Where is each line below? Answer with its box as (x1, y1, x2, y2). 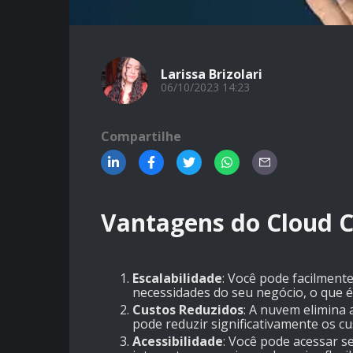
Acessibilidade (132, 333, 223, 351)
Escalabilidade (132, 269, 222, 288)
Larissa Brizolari (161, 65, 262, 83)
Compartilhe (101, 128, 181, 145)
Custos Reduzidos (132, 301, 243, 319)
